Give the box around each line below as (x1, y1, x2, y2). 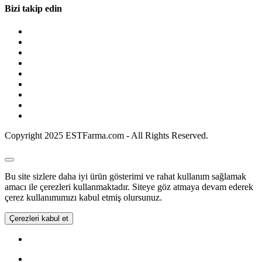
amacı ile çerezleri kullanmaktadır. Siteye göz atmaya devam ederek (5, 181, 253, 192)
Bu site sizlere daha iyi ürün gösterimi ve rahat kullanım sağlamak (5, 171, 246, 181)
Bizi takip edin (5, 3, 62, 13)
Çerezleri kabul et (9, 213, 68, 223)
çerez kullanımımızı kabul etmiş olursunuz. (5, 192, 162, 202)
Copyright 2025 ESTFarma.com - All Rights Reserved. (5, 130, 208, 140)
